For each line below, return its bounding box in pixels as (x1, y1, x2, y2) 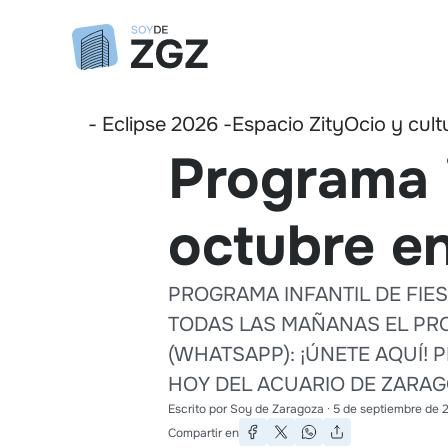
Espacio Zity (232, 111, 344, 137)
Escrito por (168, 400, 230, 417)
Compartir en (168, 424, 239, 441)
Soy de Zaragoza (230, 400, 324, 417)
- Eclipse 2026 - (88, 111, 232, 137)
